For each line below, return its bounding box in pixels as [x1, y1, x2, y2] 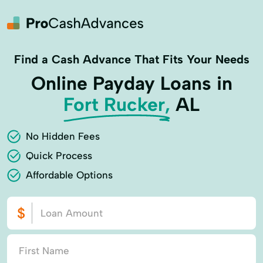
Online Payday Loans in [31, 72, 232, 95]
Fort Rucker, [63, 93, 170, 116]
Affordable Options [26, 169, 113, 181]
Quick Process [26, 150, 92, 161]
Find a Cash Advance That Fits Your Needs [14, 52, 249, 66]
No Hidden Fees [26, 130, 100, 142]
